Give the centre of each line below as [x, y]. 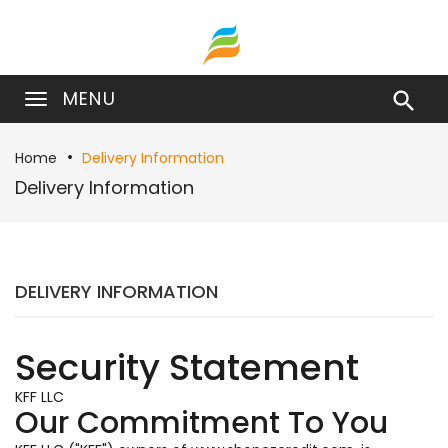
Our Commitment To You [201, 423]
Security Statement [187, 367]
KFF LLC [39, 397]
